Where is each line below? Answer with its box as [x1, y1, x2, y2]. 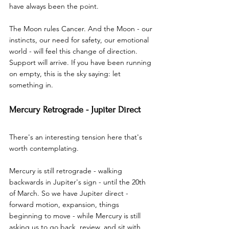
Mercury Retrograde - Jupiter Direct [9, 104, 141, 114]
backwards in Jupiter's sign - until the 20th [9, 177, 148, 187]
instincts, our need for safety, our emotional [9, 35, 151, 44]
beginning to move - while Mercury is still [9, 211, 143, 220]
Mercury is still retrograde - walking [9, 166, 124, 175]
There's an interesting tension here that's [9, 132, 144, 142]
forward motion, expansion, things [9, 199, 121, 209]
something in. [9, 80, 53, 89]
